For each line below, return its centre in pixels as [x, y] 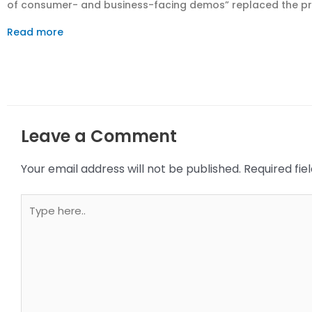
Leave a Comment [99, 136]
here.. [35, 219]
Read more [35, 32]
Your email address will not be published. [131, 169]
